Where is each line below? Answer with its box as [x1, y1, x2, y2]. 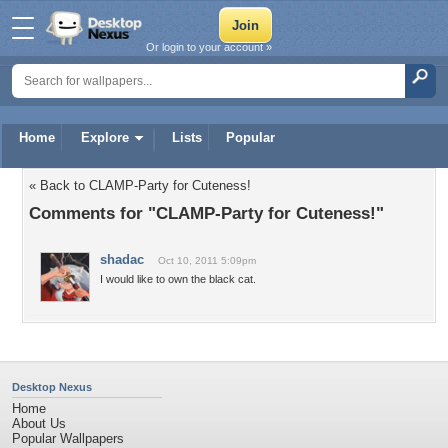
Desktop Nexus [12, 381, 92, 393]
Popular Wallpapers [12, 431, 124, 446]
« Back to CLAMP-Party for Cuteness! [29, 178, 251, 193]
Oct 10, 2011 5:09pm [158, 255, 256, 266]
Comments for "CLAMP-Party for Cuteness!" [29, 203, 384, 223]
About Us [12, 416, 66, 431]
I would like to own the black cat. [100, 273, 256, 285]
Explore [81, 130, 129, 145]
